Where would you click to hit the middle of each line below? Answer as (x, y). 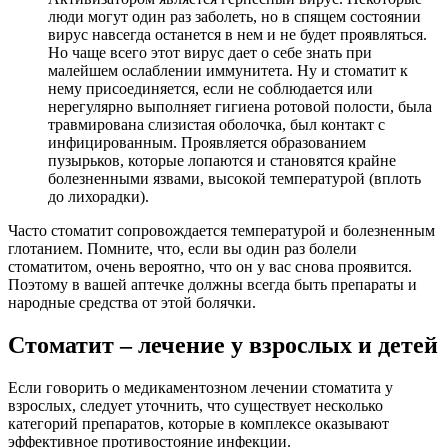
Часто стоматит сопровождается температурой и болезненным (221, 231)
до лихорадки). (98, 197)
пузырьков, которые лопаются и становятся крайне (222, 161)
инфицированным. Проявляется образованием (207, 143)
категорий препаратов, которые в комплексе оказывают (198, 423)
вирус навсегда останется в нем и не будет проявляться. (237, 35)
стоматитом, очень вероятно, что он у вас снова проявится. (210, 267)
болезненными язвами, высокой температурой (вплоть (234, 179)
